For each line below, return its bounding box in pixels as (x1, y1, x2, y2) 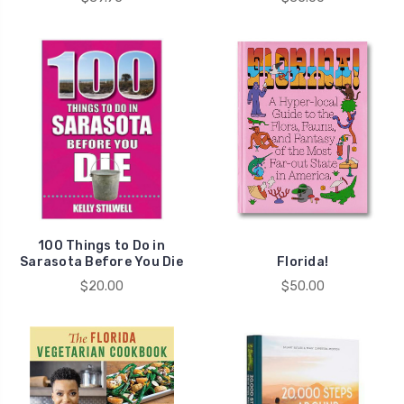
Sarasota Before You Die (20, 254, 183, 271)
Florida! (277, 254, 328, 271)
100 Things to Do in (38, 238, 165, 254)
